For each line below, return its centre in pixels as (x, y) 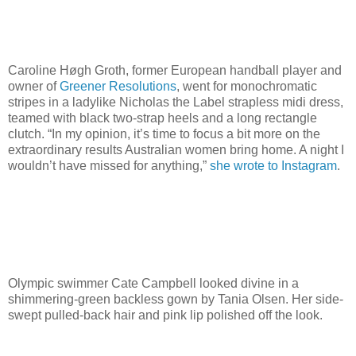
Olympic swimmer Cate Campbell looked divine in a (153, 283)
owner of (34, 87)
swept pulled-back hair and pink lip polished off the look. (165, 315)
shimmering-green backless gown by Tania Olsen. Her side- (176, 299)
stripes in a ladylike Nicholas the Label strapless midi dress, (176, 103)
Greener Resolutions (118, 87)
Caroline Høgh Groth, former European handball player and (175, 71)
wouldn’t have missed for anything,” (109, 166)
